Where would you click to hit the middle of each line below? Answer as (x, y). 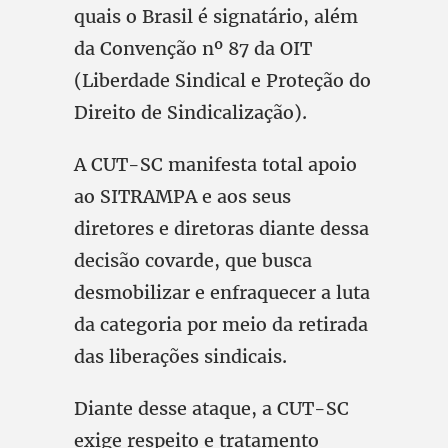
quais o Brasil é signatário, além (216, 16)
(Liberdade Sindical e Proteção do (222, 80)
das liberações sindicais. (180, 356)
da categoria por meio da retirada (221, 324)
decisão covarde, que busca (193, 260)
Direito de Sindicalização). (190, 112)
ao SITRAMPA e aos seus (182, 196)
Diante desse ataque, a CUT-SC (211, 408)
